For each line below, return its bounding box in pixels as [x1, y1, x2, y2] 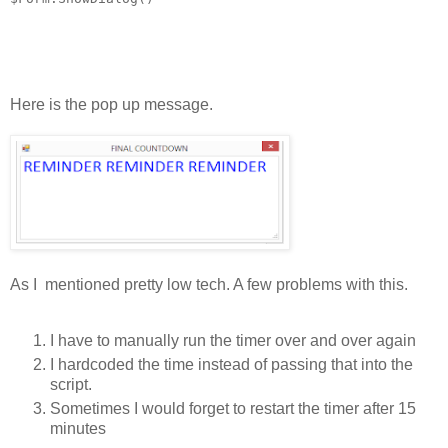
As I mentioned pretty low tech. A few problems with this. [10, 276, 408, 294]
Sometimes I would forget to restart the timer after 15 [50, 400, 416, 418]
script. [50, 376, 92, 394]
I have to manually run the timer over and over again [50, 332, 416, 350]
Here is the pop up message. [10, 96, 213, 114]
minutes [50, 420, 106, 438]
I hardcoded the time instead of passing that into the [50, 356, 413, 374]
